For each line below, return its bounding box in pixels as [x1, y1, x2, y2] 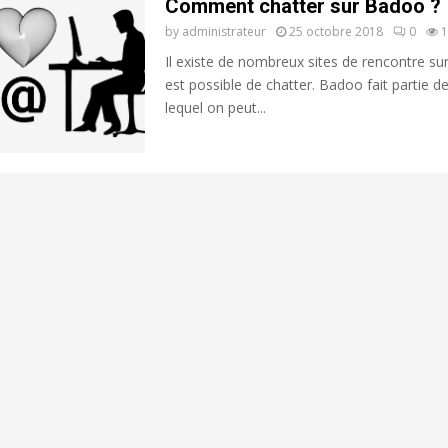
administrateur [181, 23, 266, 40]
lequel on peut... [164, 98, 266, 117]
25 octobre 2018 [288, 23, 383, 40]
